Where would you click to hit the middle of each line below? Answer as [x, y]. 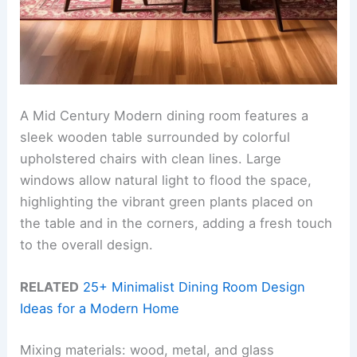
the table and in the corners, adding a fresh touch [177, 223]
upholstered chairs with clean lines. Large [151, 158]
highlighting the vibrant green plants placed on [167, 201]
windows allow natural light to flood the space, [166, 180]
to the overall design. [87, 244]
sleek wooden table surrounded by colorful [155, 137]
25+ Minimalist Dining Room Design [194, 287]
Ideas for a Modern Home [100, 309]
